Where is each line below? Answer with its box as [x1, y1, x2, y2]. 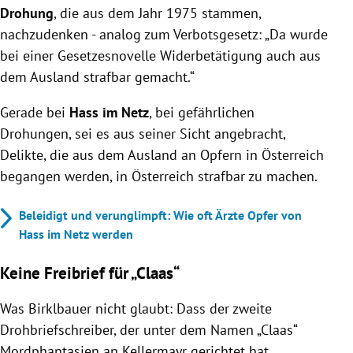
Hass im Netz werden [19, 225, 133, 242]
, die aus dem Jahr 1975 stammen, [54, 3, 261, 22]
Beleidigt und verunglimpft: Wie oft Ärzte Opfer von [19, 206, 302, 223]
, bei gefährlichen [149, 102, 255, 121]
